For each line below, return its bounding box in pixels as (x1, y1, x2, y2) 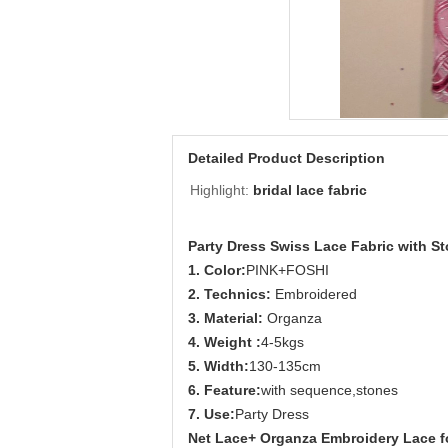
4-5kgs (261, 334, 304, 350)
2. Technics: (188, 286, 275, 302)
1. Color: (188, 262, 246, 278)
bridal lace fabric (253, 182, 367, 198)
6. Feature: (188, 382, 261, 398)
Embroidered (275, 286, 357, 302)
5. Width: (188, 358, 249, 374)
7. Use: (188, 406, 235, 422)
